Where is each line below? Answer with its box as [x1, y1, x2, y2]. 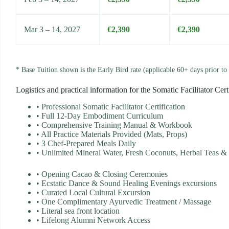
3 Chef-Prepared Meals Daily [39, 139, 136, 148]
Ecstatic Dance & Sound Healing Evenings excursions [39, 178, 217, 188]
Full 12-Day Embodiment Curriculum [39, 111, 163, 120]
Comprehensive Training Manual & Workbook [39, 120, 192, 129]
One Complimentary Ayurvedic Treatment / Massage [39, 197, 211, 206]
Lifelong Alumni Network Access [39, 215, 150, 224]
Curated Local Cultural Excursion [39, 188, 150, 197]
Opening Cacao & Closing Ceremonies [39, 169, 168, 178]
